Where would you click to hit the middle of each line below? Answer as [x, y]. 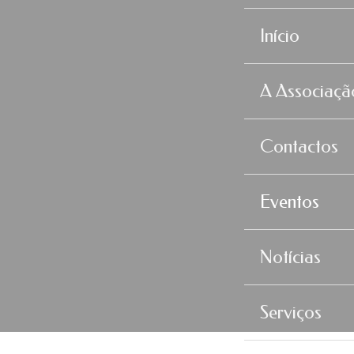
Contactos [299, 147]
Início [279, 36]
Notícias [290, 257]
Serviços [290, 313]
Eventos [289, 202]
